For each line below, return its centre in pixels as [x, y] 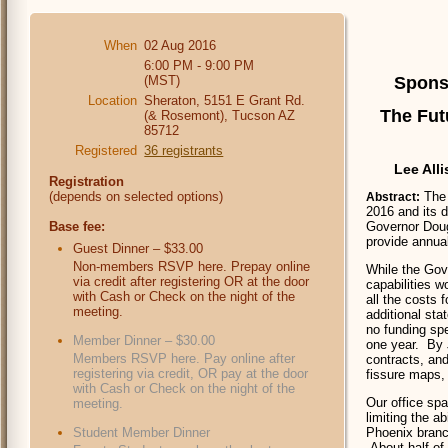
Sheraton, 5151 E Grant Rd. [225, 100]
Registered [106, 150]
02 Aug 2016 [180, 45]
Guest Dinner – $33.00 [138, 248]
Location [113, 100]
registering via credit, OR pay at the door [190, 373]
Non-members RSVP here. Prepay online [191, 266]
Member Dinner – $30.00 [144, 340]
